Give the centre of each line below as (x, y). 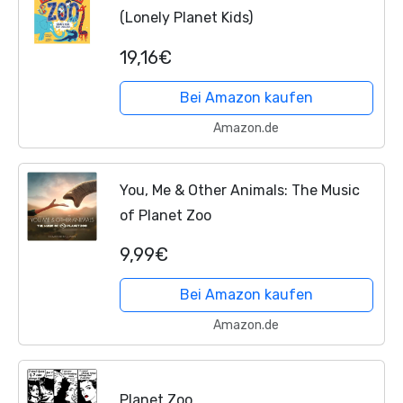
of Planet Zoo (165, 215)
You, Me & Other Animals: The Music (239, 190)
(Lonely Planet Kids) (186, 18)
